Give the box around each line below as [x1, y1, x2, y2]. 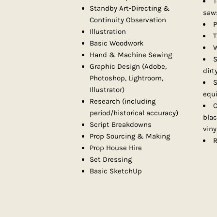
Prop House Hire [90, 143, 142, 153]
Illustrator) [90, 85, 125, 94]
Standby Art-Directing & [90, 4, 170, 13]
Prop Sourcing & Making [90, 132, 170, 141]
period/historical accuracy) [90, 108, 179, 118]
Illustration [90, 27, 126, 36]
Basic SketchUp [90, 167, 142, 176]
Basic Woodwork [90, 39, 144, 48]
